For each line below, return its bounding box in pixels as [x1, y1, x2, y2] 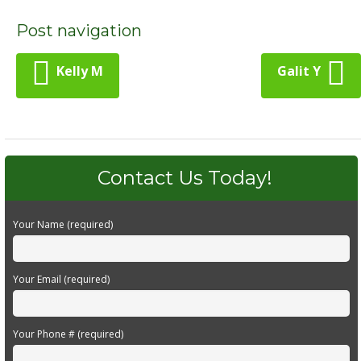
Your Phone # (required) [12, 326, 123, 341]
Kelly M [56, 61, 103, 80]
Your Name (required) [12, 217, 113, 231]
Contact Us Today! [98, 165, 273, 189]
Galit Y [277, 61, 321, 80]
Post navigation [16, 20, 142, 40]
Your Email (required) [12, 272, 110, 286]
